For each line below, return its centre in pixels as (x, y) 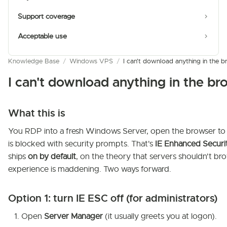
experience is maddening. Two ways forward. (90, 169)
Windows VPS (91, 61)
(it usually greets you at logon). (160, 216)
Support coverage (46, 16)
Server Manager (73, 216)
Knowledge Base (34, 61)
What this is (37, 113)
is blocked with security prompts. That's (82, 144)
